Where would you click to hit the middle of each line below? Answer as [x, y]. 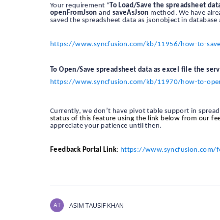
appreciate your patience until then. [106, 126]
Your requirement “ [80, 6]
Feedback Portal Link [83, 150]
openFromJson [74, 13]
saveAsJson [130, 13]
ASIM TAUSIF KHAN [96, 205]
